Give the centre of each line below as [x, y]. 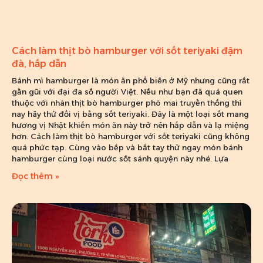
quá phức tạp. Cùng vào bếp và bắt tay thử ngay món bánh [127, 147]
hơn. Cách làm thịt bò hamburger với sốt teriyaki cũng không [131, 136]
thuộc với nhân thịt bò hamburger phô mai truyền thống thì [127, 102]
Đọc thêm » [36, 176]
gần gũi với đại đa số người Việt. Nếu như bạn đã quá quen [127, 91]
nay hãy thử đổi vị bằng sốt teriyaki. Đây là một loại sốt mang [130, 114]
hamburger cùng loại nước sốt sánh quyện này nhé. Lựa [120, 158]
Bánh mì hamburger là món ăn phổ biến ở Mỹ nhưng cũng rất [131, 80]
